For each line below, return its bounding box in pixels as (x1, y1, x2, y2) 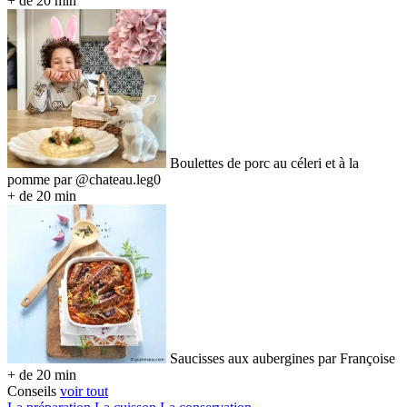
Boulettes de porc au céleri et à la (170, 155, 359, 172)
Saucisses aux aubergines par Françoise (170, 351, 395, 367)
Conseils (7, 383, 56, 400)
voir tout (60, 383, 108, 400)
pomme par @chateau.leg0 (7, 172, 161, 188)
